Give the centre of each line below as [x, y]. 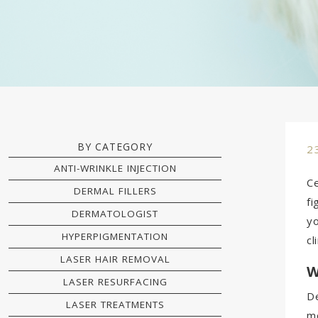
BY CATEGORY [115, 147]
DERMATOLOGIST [115, 214]
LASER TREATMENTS [115, 305]
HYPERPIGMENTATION [115, 236]
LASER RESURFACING [115, 282]
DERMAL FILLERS [115, 191]
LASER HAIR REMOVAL [115, 259]
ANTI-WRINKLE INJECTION [115, 168]
